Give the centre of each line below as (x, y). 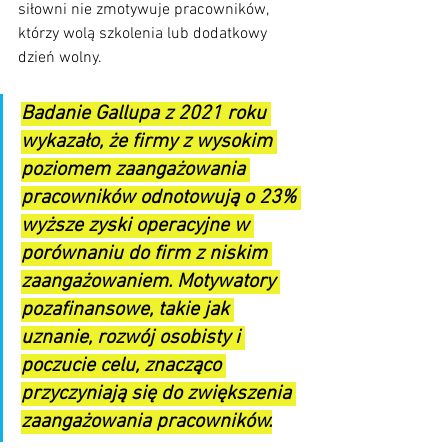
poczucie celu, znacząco (123, 366)
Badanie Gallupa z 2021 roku (146, 114)
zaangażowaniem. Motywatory (150, 282)
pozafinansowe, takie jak (127, 310)
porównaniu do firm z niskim (146, 254)
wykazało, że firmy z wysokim (149, 142)
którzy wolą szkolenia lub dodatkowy (144, 34)
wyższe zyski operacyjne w (137, 226)
